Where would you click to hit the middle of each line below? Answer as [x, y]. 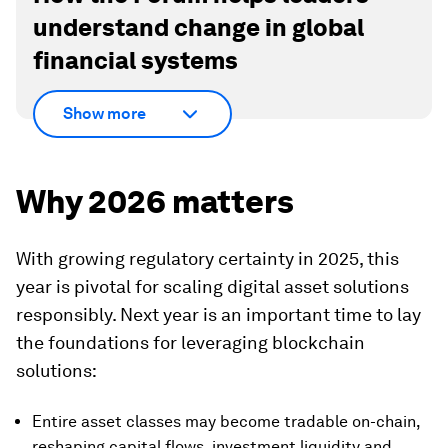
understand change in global [198, 27]
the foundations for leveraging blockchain [190, 342]
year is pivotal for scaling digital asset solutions [212, 286]
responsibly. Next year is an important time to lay [218, 314]
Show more [104, 113]
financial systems [135, 60]
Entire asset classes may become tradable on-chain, [226, 421]
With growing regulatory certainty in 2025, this [207, 258]
